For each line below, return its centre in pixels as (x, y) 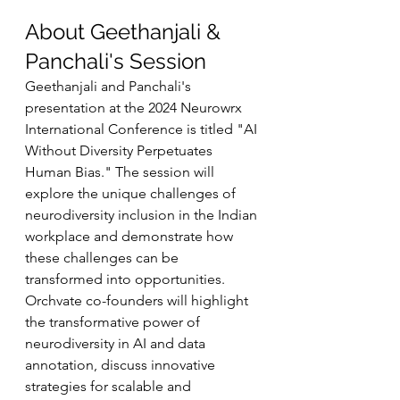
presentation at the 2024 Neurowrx (135, 108)
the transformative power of (114, 322)
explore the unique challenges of (132, 193)
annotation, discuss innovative (122, 365)
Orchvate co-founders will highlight (138, 300)
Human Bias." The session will (121, 172)
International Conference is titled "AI (143, 129)
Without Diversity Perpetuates (121, 150)
